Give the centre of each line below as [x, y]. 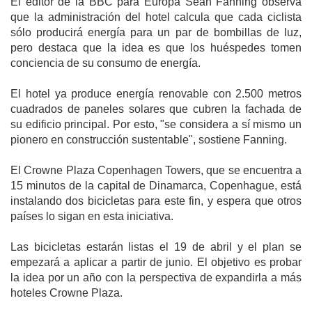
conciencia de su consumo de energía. [106, 63]
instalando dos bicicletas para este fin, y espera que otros [156, 201]
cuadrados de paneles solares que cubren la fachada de [156, 109]
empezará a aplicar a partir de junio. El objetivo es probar [156, 262]
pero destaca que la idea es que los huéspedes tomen [156, 48]
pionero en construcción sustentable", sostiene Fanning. [149, 140]
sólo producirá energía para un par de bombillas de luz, [156, 32]
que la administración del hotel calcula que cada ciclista [156, 17]
